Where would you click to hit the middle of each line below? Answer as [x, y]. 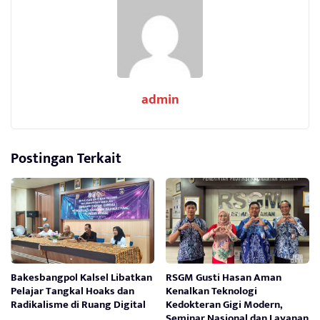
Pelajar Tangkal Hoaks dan [72, 291]
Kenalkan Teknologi [212, 291]
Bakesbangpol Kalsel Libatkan [81, 277]
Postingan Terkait [66, 158]
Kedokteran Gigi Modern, [225, 304]
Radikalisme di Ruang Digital [78, 304]
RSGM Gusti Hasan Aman [224, 277]
